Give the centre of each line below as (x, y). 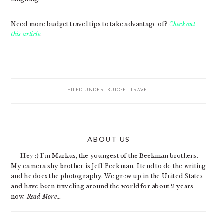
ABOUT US (108, 139)
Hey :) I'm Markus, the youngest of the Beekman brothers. (109, 155)
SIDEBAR (35, 148)
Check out (182, 24)
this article (26, 34)
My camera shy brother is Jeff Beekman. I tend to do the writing (108, 166)
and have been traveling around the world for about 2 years (102, 186)
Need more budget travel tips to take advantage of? (90, 24)
